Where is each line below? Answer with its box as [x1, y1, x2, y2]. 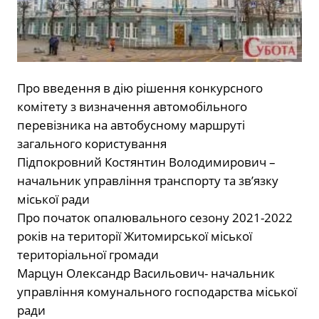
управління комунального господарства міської [17, 283, 297, 300]
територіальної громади [17, 246, 159, 263]
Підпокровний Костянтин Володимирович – [17, 154, 276, 171]
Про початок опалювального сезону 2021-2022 [17, 209, 293, 226]
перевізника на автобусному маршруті [17, 117, 245, 134]
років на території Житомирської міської [17, 228, 252, 245]
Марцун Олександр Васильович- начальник [17, 265, 275, 282]
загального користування [17, 135, 167, 152]
